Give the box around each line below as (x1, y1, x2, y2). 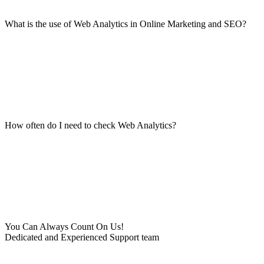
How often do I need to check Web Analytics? (5, 120, 176, 130)
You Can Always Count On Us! (5, 221, 124, 232)
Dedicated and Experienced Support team (5, 232, 159, 242)
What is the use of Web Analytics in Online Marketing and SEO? (5, 18, 246, 29)
